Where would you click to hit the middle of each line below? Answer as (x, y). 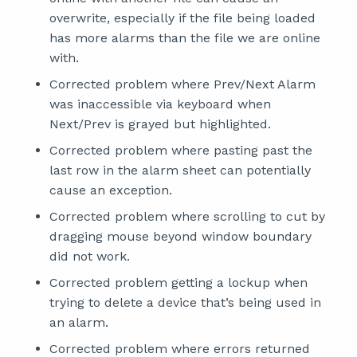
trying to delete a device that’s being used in (185, 302)
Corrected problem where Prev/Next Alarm (182, 84)
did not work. (90, 256)
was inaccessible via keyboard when (160, 104)
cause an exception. (111, 190)
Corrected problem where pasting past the (181, 150)
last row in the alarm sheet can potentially (180, 170)
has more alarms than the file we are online (185, 38)
